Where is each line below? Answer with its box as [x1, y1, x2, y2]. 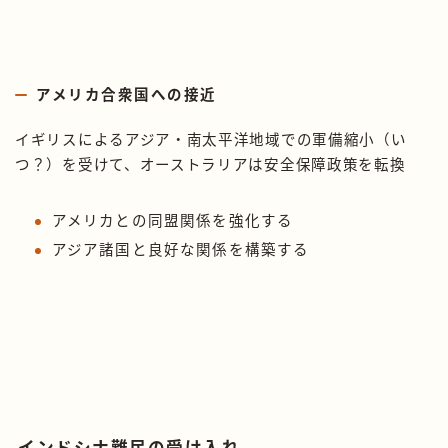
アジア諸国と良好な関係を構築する [51, 241, 310, 258]
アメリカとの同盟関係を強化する [51, 212, 294, 229]
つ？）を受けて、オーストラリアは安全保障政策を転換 [15, 156, 406, 173]
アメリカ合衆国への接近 [36, 86, 217, 103]
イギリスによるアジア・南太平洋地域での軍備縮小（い [15, 131, 407, 148]
